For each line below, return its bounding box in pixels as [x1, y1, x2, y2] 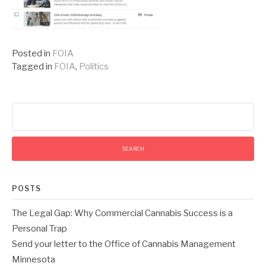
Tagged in [12, 61, 52, 72]
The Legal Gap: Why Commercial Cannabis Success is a [12, 208, 233, 218]
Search [11, 103, 39, 114]
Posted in [12, 48, 50, 59]
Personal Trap [12, 223, 67, 234]
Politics [79, 61, 109, 72]
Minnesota [12, 254, 55, 265]
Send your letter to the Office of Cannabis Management [12, 239, 236, 249]
